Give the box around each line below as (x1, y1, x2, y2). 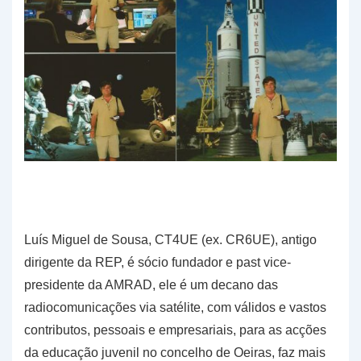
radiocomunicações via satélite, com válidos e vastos (24, 300, 326, 314)
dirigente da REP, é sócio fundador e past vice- (24, 255, 291, 269)
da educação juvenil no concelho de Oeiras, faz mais (24, 345, 326, 359)
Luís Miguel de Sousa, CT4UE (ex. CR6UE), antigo (24, 232, 317, 247)
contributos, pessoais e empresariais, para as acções (24, 322, 326, 337)
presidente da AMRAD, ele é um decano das (24, 277, 278, 292)
